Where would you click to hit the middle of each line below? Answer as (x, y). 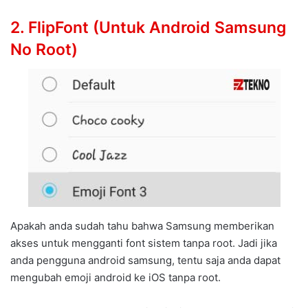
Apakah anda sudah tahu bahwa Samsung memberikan (142, 225)
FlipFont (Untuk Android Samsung (157, 28)
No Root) (44, 50)
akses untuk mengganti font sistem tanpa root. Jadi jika (144, 243)
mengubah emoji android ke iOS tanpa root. (115, 277)
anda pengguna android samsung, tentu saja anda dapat (145, 260)
